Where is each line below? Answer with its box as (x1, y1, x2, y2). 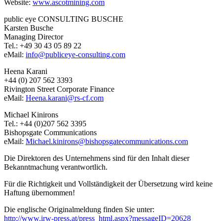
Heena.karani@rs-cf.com (26, 93, 104, 102)
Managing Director (4, 32, 63, 41)
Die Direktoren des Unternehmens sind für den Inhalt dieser (4, 153, 189, 162)
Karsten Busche (4, 23, 53, 32)
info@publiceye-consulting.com (26, 50, 125, 59)
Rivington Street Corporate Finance (4, 84, 114, 93)
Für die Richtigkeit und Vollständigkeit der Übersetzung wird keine (4, 179, 213, 188)
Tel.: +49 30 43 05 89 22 (4, 41, 81, 50)
